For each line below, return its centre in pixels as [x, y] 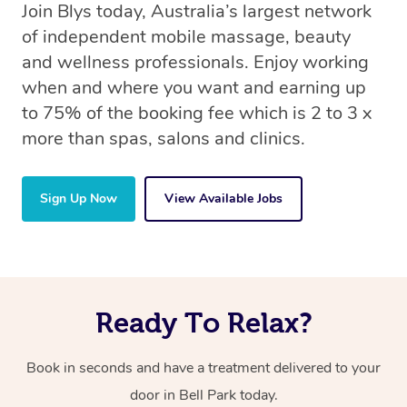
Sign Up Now [79, 199]
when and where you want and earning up [194, 88]
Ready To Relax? [203, 323]
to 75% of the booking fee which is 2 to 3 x [197, 114]
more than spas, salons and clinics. [164, 139]
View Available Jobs [223, 199]
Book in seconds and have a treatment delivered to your [203, 368]
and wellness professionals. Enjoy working [195, 63]
